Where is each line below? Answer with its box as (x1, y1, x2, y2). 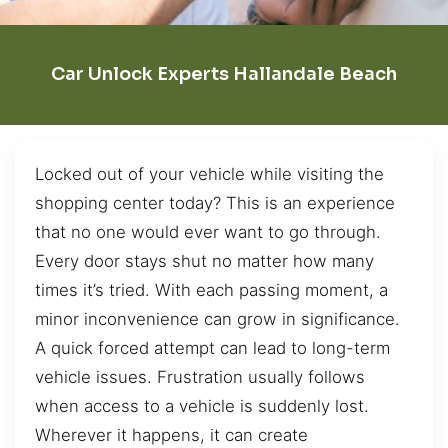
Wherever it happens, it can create (35, 424, 308, 445)
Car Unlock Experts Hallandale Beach (51, 63, 397, 86)
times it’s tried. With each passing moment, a (35, 279, 388, 300)
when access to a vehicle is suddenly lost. (35, 395, 369, 416)
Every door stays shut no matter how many (35, 250, 374, 271)
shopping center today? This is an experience (35, 192, 395, 213)
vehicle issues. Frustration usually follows (35, 366, 365, 387)
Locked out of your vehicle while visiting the (35, 163, 384, 184)
